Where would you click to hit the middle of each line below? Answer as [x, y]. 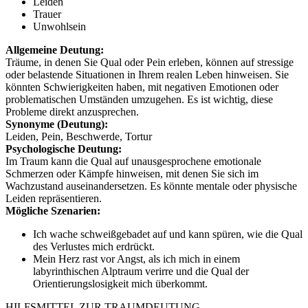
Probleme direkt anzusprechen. [72, 111]
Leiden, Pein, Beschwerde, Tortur [79, 136]
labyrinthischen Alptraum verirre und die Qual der [141, 271]
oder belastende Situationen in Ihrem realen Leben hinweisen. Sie [147, 74]
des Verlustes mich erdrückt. [94, 246]
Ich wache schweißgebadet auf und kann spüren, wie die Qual [168, 234]
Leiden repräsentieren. [54, 198]
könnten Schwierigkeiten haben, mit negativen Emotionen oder [142, 87]
